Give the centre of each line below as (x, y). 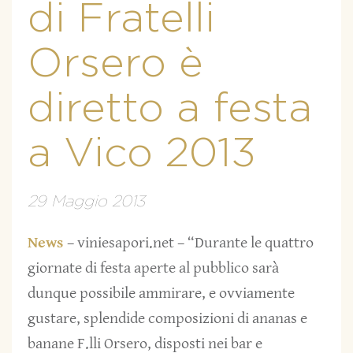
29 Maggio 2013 (86, 202)
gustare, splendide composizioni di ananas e (167, 319)
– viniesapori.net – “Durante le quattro (190, 243)
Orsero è (115, 64)
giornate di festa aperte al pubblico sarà (153, 269)
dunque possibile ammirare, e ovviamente (161, 294)
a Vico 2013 (142, 154)
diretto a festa (170, 109)
